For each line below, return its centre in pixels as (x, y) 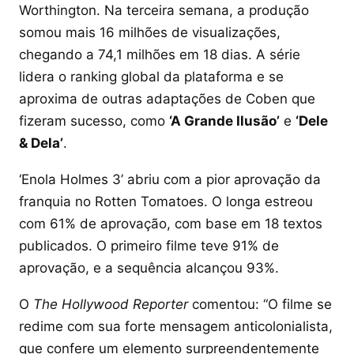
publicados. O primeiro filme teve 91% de (149, 245)
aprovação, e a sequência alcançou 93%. (149, 267)
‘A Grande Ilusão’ (224, 121)
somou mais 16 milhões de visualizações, (150, 32)
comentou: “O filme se (260, 304)
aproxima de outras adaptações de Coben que (167, 98)
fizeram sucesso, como (94, 121)
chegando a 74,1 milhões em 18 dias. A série (160, 54)
